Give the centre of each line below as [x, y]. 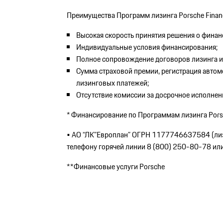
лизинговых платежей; [113, 83]
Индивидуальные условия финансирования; [147, 47]
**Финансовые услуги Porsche [116, 166]
